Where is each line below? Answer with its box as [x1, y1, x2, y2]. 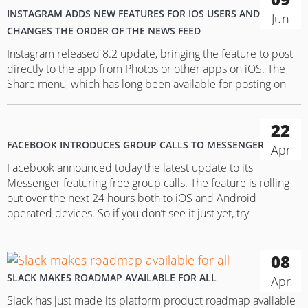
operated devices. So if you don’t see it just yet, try [7, 206, 249, 221]
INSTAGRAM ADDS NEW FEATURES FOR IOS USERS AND [7, 7, 260, 20]
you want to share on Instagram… [7, 122, 165, 137]
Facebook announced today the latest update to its [7, 160, 253, 175]
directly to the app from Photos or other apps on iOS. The [7, 61, 285, 76]
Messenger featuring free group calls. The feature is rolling [7, 175, 289, 190]
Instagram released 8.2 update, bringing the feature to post [7, 46, 293, 61]
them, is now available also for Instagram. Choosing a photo [7, 107, 292, 122]
